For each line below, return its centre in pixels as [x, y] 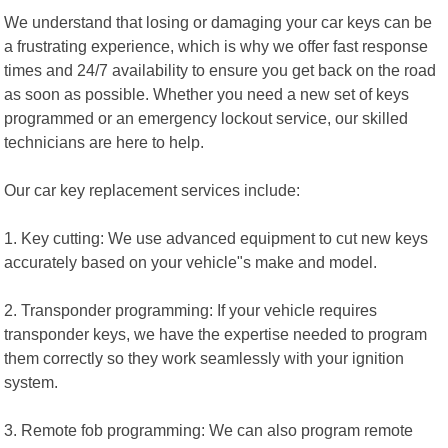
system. [31, 381]
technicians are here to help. [104, 141]
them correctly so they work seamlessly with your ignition [204, 357]
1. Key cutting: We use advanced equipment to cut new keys [216, 237]
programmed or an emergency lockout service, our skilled [206, 117]
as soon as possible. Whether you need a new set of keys [207, 93]
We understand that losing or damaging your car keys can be [218, 21]
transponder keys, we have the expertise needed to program [216, 333]
